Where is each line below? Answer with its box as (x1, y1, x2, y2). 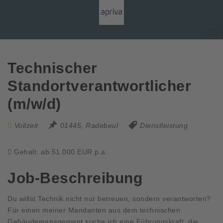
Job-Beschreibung (7, 170, 142, 186)
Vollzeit (14, 121, 38, 129)
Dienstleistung (140, 121, 188, 129)
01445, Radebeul (60, 121, 118, 129)
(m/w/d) (7, 96, 61, 112)
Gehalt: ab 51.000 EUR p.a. (14, 148, 108, 156)
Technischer (7, 60, 98, 76)
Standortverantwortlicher (7, 78, 191, 94)
